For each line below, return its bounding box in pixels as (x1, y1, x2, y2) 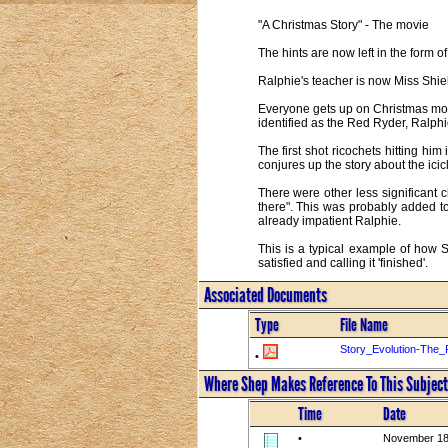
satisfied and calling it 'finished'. (257, 255, 428, 270)
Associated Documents (204, 282, 327, 307)
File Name (339, 313, 388, 336)
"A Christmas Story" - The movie (257, 17, 429, 32)
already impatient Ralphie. (257, 213, 401, 228)
